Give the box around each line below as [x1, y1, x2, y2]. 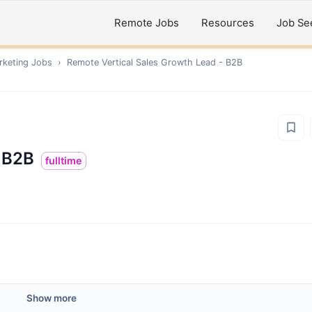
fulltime [45, 155, 82, 166]
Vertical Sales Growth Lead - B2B [102, 57, 242, 68]
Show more [26, 292, 77, 304]
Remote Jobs [114, 17, 179, 29]
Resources [201, 17, 254, 29]
